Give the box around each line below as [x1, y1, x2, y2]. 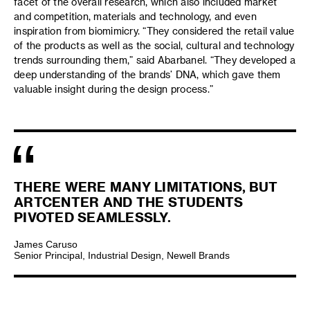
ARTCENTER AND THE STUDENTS [14, 194, 244, 210]
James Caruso [14, 239, 77, 250]
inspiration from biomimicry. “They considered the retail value [14, 25, 295, 37]
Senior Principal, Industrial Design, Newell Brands [14, 250, 230, 262]
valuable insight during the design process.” [14, 83, 213, 95]
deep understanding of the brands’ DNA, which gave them [14, 69, 281, 81]
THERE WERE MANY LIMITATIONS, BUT [14, 179, 277, 195]
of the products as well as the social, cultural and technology [14, 39, 295, 52]
